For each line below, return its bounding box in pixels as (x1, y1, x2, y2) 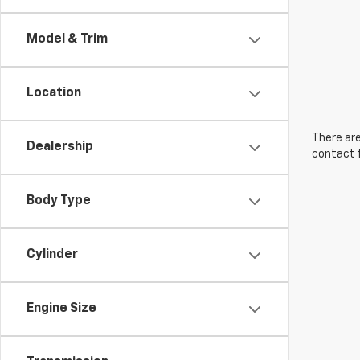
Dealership (27, 141, 93, 153)
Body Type (27, 194, 91, 207)
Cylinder (27, 248, 78, 261)
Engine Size (27, 302, 96, 315)
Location (27, 87, 81, 100)
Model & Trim (27, 33, 108, 46)
